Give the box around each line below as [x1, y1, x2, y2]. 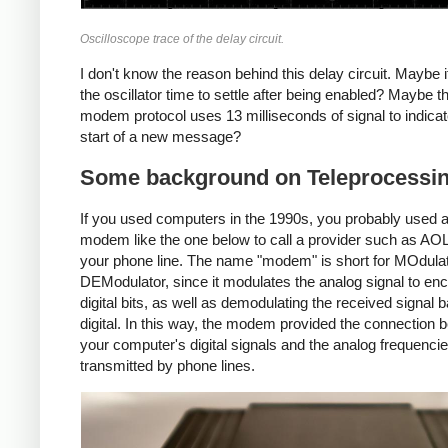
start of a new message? [80, 128, 241, 146]
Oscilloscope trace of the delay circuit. [80, 31, 284, 46]
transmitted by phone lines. [80, 356, 255, 374]
